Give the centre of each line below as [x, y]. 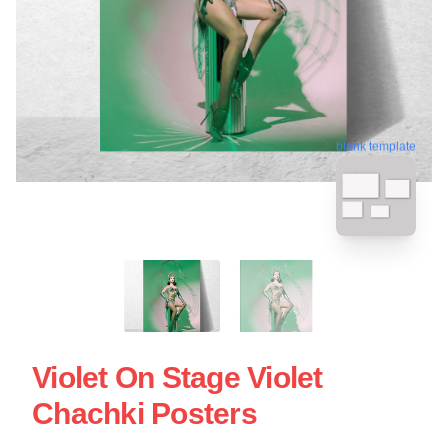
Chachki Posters [144, 413]
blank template [376, 143]
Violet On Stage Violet [177, 377]
